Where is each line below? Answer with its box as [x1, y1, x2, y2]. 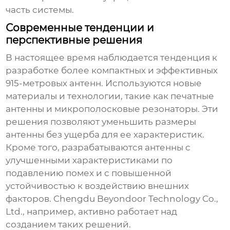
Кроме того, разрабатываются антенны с [6, 142, 191, 153]
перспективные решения [6, 34, 143, 47]
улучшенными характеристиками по [6, 155, 173, 166]
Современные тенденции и [6, 22, 155, 34]
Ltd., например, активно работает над [6, 206, 178, 217]
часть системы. [6, 5, 74, 15]
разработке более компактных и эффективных [6, 65, 218, 76]
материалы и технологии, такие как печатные [6, 91, 215, 102]
